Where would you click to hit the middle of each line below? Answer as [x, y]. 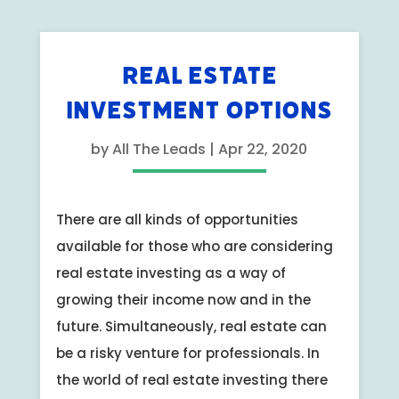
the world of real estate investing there [191, 379]
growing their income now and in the [183, 299]
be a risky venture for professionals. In [187, 353]
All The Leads [159, 149]
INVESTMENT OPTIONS [199, 110]
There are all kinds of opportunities [177, 219]
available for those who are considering [194, 246]
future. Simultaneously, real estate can [191, 326]
